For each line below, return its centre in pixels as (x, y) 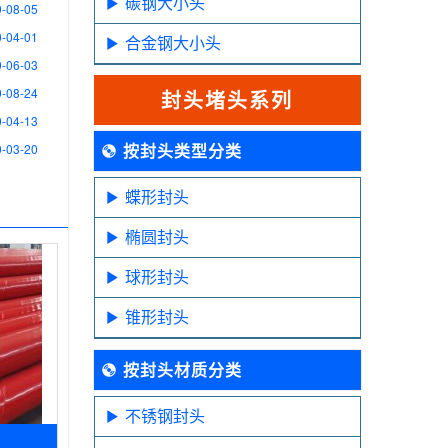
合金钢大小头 (172, 42)
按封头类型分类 (182, 150)
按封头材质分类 (182, 369)
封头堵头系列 (227, 99)
